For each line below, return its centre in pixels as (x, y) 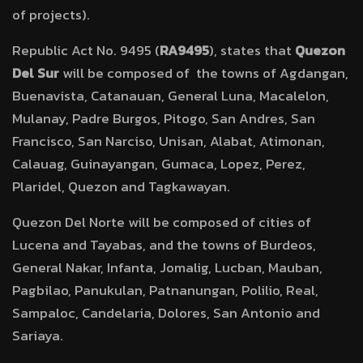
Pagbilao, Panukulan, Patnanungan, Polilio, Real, (165, 290)
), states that (252, 50)
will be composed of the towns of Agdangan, (204, 73)
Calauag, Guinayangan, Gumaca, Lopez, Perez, (159, 164)
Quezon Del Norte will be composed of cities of (162, 222)
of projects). (51, 15)
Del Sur (36, 73)
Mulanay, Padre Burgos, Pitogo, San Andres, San (164, 118)
